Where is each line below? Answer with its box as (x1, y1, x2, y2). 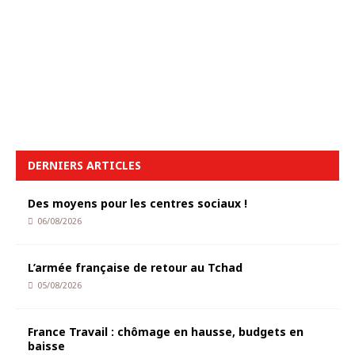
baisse (28, 338, 65, 353)
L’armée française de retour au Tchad (28, 260, 242, 275)
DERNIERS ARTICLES (28, 158, 141, 173)
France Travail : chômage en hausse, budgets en (28, 324, 303, 339)
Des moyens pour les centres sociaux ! (28, 196, 247, 211)
